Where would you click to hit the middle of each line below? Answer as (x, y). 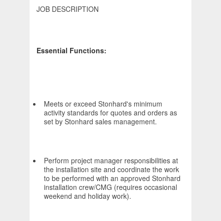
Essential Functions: (72, 51)
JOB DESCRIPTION (68, 9)
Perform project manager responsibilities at (111, 161)
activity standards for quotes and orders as (110, 113)
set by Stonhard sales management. (100, 122)
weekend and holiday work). (88, 196)
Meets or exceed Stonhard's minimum (103, 104)
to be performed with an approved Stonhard (112, 178)
